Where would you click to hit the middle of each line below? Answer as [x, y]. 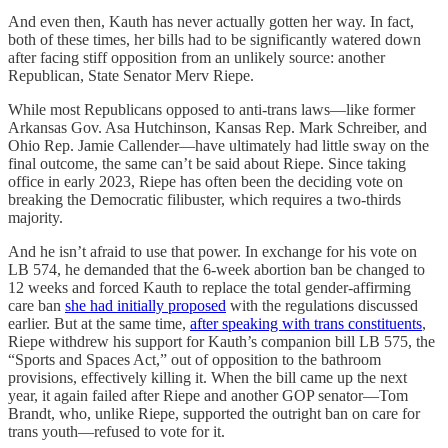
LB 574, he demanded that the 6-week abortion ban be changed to [216, 269]
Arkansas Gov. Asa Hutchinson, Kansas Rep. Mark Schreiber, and [217, 127]
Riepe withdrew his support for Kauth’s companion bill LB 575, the [221, 341]
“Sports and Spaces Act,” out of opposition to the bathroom [194, 359]
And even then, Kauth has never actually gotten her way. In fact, [211, 21]
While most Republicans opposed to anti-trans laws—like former [211, 109]
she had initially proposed [145, 305]
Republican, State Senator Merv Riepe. [131, 75]
